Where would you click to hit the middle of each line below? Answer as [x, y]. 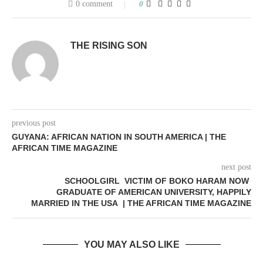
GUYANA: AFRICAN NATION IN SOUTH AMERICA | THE [119, 137]
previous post [34, 123]
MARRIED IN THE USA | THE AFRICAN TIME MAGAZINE [141, 203]
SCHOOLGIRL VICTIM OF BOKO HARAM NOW [158, 181]
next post [236, 167]
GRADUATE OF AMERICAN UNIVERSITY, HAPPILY [154, 192]
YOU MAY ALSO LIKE [131, 245]
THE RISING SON [109, 46]
